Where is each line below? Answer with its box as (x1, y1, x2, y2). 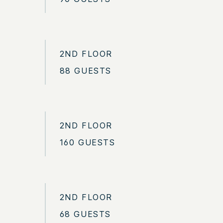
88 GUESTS (59, 66, 111, 76)
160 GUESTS (59, 137, 115, 148)
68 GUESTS (59, 209, 111, 220)
